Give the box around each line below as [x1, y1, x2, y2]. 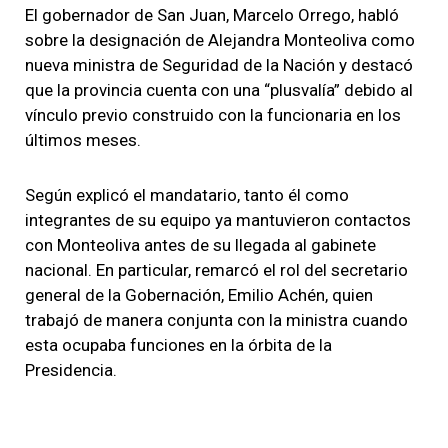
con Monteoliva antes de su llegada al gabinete [25, 234, 376, 255]
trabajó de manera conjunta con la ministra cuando [25, 309, 408, 330]
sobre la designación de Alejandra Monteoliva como [25, 29, 415, 50]
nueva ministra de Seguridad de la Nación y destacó [25, 54, 413, 75]
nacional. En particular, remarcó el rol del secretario [25, 259, 408, 280]
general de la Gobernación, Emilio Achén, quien [25, 284, 373, 305]
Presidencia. [25, 359, 117, 380]
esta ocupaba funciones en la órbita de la [25, 334, 332, 355]
